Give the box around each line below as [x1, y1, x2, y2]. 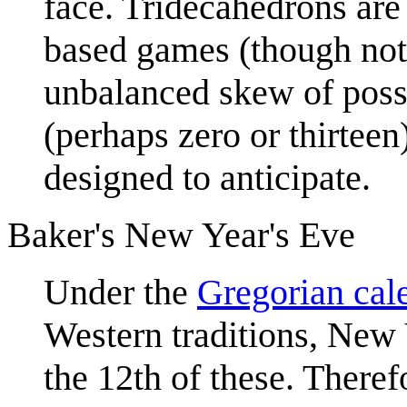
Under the [44, 271, 197, 313]
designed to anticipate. [44, 156, 371, 198]
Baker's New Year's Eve [7, 213, 355, 255]
